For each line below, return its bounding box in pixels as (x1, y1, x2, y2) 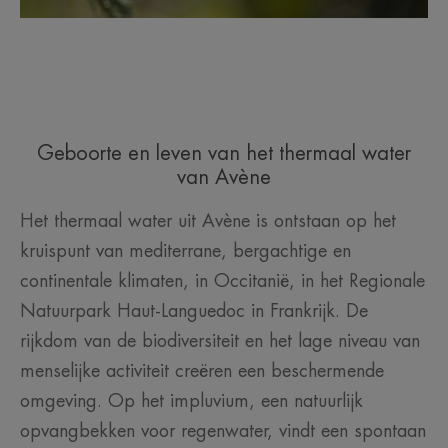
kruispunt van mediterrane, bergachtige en (20, 242, 351, 261)
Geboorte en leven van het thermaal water (36, 143, 411, 165)
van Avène (176, 167, 271, 189)
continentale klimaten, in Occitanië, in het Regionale (20, 272, 425, 291)
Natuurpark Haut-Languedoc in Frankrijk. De (20, 302, 368, 321)
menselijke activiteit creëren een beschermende (20, 362, 384, 381)
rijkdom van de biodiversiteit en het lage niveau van (20, 332, 420, 351)
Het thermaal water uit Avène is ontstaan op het (20, 212, 396, 231)
